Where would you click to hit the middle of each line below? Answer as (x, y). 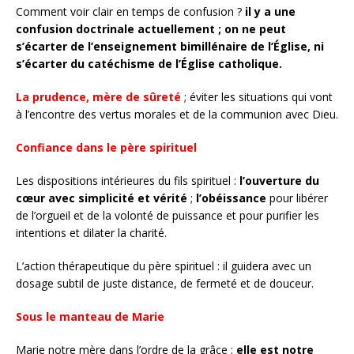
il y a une (270, 11)
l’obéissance (230, 198)
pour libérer (297, 198)
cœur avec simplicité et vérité (102, 198)
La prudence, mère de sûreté (98, 96)
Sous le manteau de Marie (90, 316)
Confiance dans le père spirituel (106, 147)
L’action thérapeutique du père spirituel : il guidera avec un (164, 265)
